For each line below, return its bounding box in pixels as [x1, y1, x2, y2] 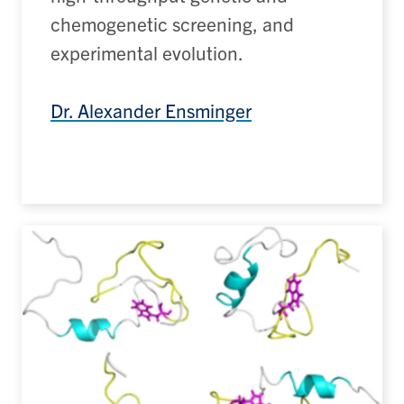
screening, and [168, 11, 294, 35]
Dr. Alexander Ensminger [50, 97, 252, 122]
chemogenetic [50, 11, 168, 35]
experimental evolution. [50, 40, 243, 64]
